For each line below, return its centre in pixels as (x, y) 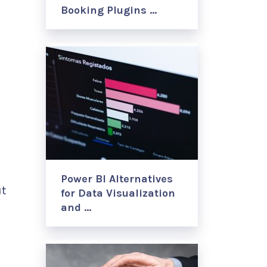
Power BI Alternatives (117, 179)
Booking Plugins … (109, 10)
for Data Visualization (118, 193)
